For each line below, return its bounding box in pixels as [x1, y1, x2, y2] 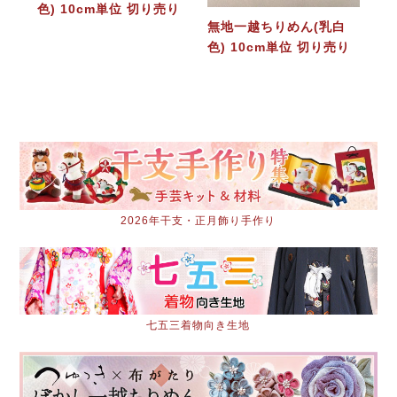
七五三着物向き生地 [146, 319, 251, 332]
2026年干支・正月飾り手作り [121, 214, 276, 227]
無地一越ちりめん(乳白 [206, 19, 346, 35]
